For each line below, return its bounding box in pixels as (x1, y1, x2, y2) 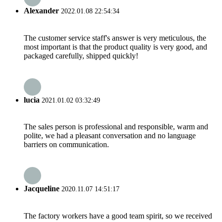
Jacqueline (24, 184, 59, 193)
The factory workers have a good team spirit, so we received (24, 211, 212, 220)
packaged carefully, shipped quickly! (24, 51, 138, 60)
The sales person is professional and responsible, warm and (24, 122, 208, 131)
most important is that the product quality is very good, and (24, 42, 207, 51)
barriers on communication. (24, 140, 109, 149)
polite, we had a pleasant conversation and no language (24, 131, 196, 140)
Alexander (24, 6, 59, 15)
